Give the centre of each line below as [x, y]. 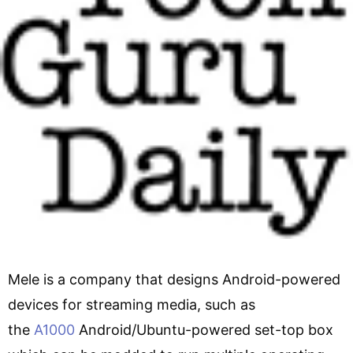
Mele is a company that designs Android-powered [174, 279]
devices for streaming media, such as [132, 304]
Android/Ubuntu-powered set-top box [204, 329]
